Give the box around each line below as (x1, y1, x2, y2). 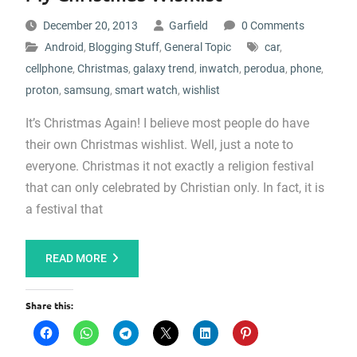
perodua (243, 62, 285, 75)
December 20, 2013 (42, 19, 138, 32)
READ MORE (45, 252, 107, 265)
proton (25, 84, 59, 96)
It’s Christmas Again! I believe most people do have (25, 116, 309, 131)
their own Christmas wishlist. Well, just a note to (25, 137, 293, 152)
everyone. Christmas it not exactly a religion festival (25, 159, 314, 174)
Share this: (25, 299, 73, 312)
